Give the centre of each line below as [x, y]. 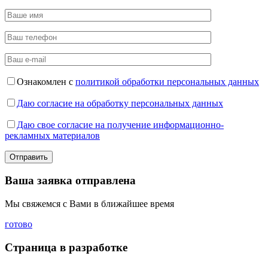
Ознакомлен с [46, 81]
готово [19, 224]
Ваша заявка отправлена [70, 181]
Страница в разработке [66, 247]
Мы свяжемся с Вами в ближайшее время [89, 204]
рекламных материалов [52, 135]
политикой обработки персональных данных [167, 81]
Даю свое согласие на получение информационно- [120, 124]
